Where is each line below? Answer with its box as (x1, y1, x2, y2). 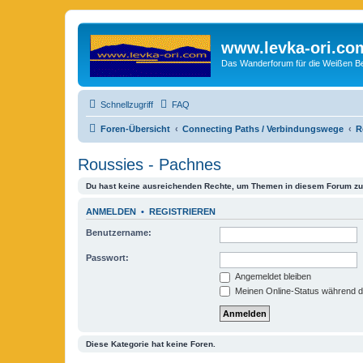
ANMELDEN (86, 206, 136, 216)
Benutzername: (86, 228, 152, 237)
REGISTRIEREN (149, 206, 216, 216)
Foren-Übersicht (100, 123, 170, 134)
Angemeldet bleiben (233, 271, 311, 281)
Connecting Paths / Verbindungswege (182, 123, 344, 134)
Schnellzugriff (100, 99, 153, 109)
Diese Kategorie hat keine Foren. (86, 340, 216, 349)
